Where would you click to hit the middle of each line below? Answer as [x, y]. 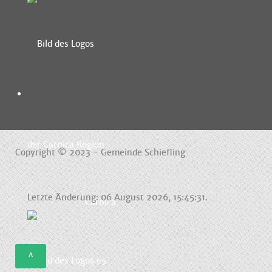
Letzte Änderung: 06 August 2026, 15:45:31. [117, 197]
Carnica [100, 202]
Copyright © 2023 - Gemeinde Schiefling [100, 152]
